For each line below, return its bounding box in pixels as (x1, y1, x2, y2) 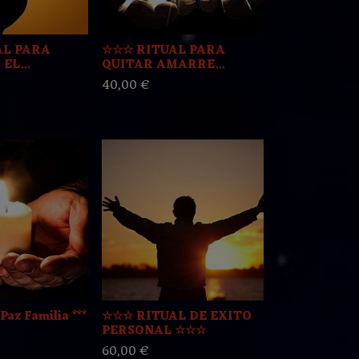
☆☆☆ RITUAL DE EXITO (102, 306, 252, 329)
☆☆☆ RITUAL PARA (102, 40, 226, 63)
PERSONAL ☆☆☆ (102, 321, 207, 343)
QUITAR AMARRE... (102, 54, 225, 77)
